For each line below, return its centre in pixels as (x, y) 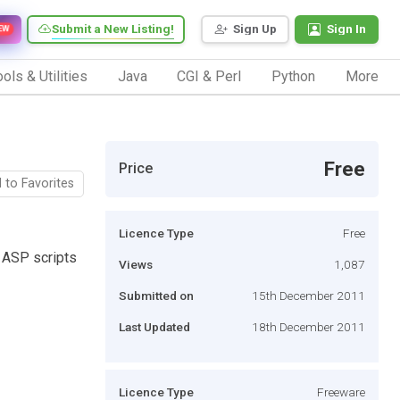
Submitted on (156, 295)
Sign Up (255, 29)
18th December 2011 (308, 326)
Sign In (346, 29)
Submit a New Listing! (113, 29)
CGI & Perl (209, 76)
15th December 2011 (308, 295)
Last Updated (154, 326)
